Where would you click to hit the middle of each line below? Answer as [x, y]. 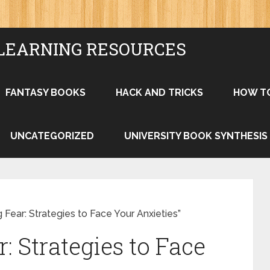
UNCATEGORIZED [52, 136]
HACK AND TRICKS [159, 93]
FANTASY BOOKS [46, 93]
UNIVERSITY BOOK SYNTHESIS [196, 136]
